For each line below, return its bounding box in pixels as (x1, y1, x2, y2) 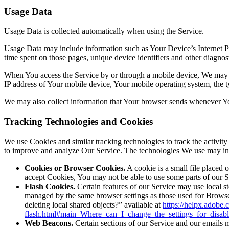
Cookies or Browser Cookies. (25, 163, 125, 172)
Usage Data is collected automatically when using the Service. (4, 27, 204, 36)
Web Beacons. (25, 218, 73, 227)
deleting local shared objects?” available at (25, 200, 163, 209)
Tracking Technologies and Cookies (4, 116, 153, 127)
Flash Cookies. (25, 181, 75, 191)
